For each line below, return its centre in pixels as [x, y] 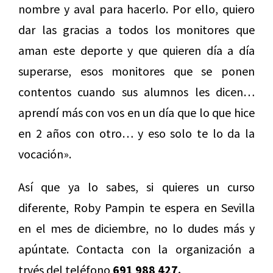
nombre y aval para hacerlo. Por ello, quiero [136, 9]
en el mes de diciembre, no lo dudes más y [136, 229]
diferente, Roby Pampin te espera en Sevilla [136, 208]
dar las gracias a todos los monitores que [136, 30]
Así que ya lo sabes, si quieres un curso [136, 187]
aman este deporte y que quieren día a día [136, 51]
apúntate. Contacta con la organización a [136, 249]
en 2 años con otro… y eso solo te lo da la [136, 133]
